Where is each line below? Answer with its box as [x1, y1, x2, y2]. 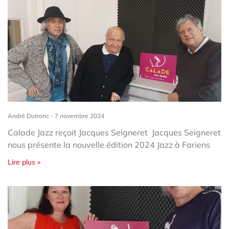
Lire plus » [8, 157, 40, 167]
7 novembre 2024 [53, 111, 104, 120]
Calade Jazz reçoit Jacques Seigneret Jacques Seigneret [8, 127, 221, 138]
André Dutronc [8, 111, 51, 120]
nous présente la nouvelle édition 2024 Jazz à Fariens [8, 139, 214, 150]
